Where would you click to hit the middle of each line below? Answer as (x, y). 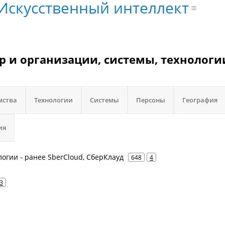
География (200, 100)
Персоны (151, 100)
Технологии (53, 100)
